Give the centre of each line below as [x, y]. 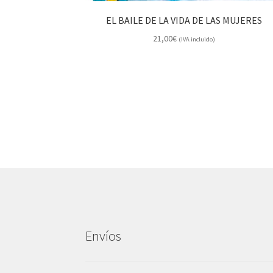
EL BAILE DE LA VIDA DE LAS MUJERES [184, 20]
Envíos [104, 236]
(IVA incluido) [197, 39]
